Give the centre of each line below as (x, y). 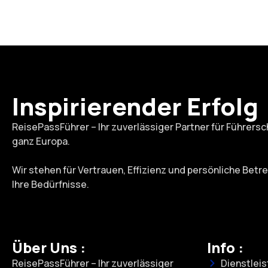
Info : (225, 248)
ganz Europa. (41, 141)
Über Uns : (49, 248)
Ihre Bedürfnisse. (51, 185)
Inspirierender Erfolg (135, 106)
